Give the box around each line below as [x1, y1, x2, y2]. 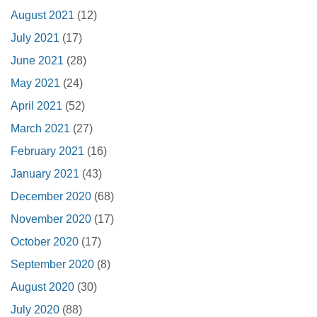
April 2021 [11, 100, 62, 113]
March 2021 [11, 122, 70, 135]
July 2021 [11, 32, 59, 45]
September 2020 [11, 258, 94, 271]
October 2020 [11, 236, 79, 248]
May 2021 [11, 77, 60, 90]
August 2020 [11, 281, 74, 294]
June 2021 [11, 54, 64, 67]
